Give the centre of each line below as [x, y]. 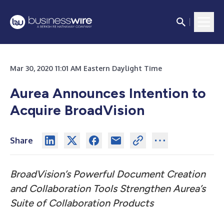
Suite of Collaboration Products [82, 203]
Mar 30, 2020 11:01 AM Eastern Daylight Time [86, 68]
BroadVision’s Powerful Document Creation [108, 174]
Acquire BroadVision [77, 110]
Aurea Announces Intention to [108, 93]
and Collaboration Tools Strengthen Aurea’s [108, 188]
